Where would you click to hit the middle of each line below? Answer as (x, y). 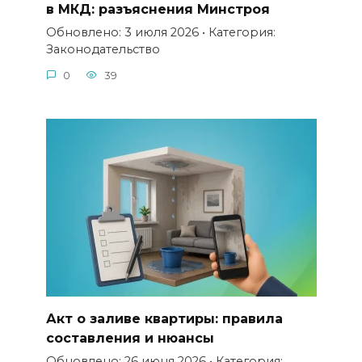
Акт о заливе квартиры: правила (164, 318)
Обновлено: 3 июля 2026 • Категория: (160, 33)
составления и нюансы (130, 338)
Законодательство (103, 50)
